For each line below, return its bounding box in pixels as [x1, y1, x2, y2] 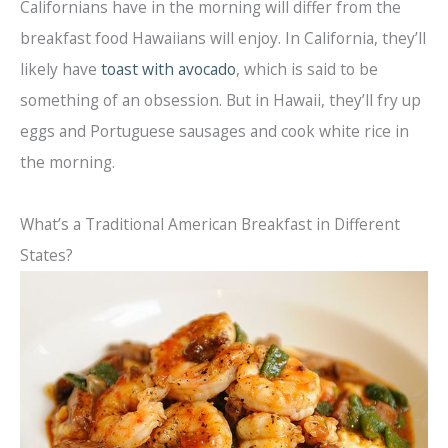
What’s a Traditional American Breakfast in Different [20, 212, 400, 235]
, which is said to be [236, 57, 378, 80]
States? [20, 243, 73, 266]
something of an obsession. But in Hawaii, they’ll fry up [20, 88, 421, 111]
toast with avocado [101, 57, 236, 80]
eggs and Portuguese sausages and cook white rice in [20, 119, 409, 142]
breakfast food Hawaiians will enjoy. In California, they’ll [20, 26, 426, 49]
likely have [20, 57, 101, 80]
